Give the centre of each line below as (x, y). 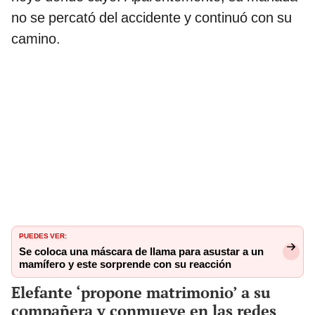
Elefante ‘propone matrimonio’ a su (141, 292)
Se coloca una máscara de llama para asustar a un (141, 251)
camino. (36, 38)
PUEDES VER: (43, 234)
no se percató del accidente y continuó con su (152, 17)
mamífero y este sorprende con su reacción (125, 264)
